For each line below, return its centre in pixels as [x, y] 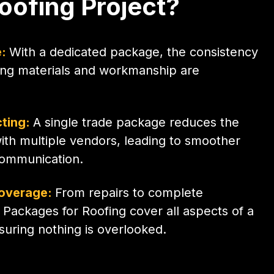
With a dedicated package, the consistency [134, 52]
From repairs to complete [129, 192]
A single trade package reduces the [136, 122]
